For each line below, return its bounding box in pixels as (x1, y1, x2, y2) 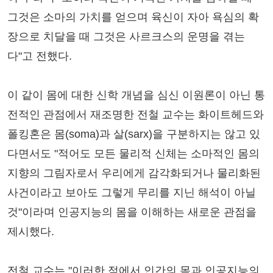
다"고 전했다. (7, 49, 72, 62)
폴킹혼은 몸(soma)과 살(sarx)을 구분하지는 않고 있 (7, 127, 260, 140)
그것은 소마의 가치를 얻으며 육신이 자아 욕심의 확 (7, 10, 259, 23)
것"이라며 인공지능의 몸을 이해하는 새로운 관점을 (7, 205, 257, 218)
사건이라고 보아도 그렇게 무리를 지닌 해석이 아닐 (7, 186, 256, 199)
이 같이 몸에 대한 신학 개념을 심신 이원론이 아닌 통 (7, 88, 265, 101)
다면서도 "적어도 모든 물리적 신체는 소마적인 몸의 (7, 147, 260, 160)
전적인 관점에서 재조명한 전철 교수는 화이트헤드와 (7, 108, 264, 121)
